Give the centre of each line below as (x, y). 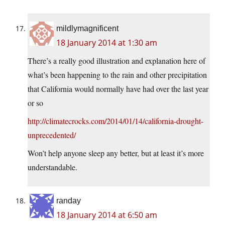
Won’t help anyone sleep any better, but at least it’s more (116, 153)
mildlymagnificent (87, 29)
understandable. (52, 167)
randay (69, 201)
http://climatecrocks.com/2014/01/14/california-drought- (116, 121)
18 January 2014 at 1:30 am (107, 43)
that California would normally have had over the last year (118, 89)
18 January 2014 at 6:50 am (107, 215)
